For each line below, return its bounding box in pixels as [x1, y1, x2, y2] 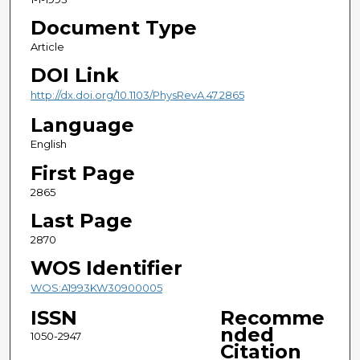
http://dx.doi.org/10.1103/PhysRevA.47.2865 [30, 88, 244, 102]
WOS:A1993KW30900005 [30, 280, 162, 294]
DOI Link [30, 63, 119, 88]
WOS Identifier [30, 256, 182, 280]
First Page [30, 161, 135, 185]
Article [30, 40, 64, 54]
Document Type [30, 16, 197, 40]
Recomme [219, 305, 325, 329]
